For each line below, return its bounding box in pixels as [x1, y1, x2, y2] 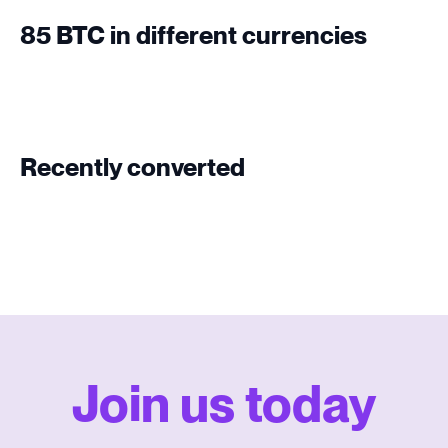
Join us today [72, 381, 376, 432]
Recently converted [20, 155, 245, 181]
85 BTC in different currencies [20, 23, 367, 49]
